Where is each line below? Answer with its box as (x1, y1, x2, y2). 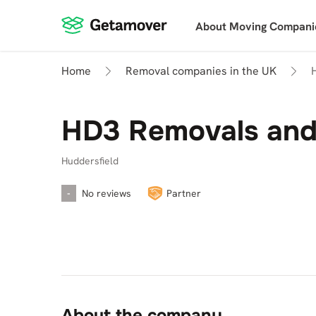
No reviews (82, 187, 131, 200)
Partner (166, 187, 201, 200)
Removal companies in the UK (126, 63, 276, 78)
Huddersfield (61, 154, 119, 167)
